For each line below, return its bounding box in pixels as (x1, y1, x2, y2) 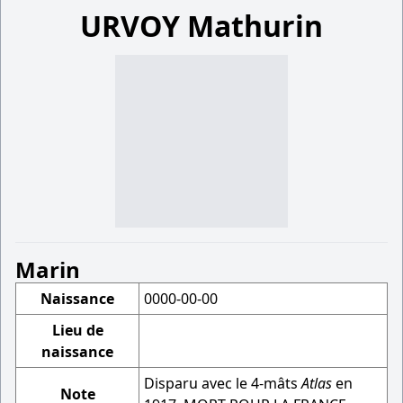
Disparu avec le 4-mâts (144, 373, 301, 393)
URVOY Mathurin (80, 6, 323, 45)
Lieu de (51, 320, 103, 340)
